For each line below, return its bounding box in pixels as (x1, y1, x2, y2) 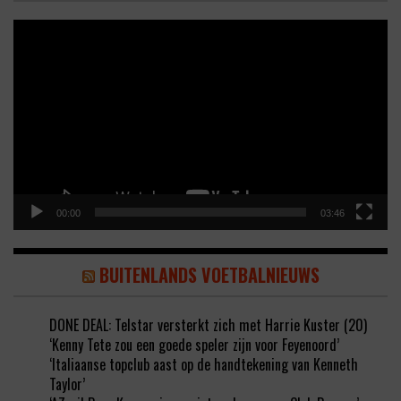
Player (13, 38, 47, 60)
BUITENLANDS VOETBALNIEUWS (98, 261, 320, 289)
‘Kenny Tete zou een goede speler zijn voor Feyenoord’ (49, 334, 339, 356)
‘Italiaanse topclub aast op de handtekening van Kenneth (49, 354, 358, 376)
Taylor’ (49, 373, 85, 396)
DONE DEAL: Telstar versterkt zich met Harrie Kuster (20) (49, 314, 367, 337)
